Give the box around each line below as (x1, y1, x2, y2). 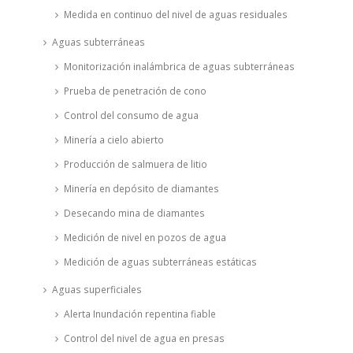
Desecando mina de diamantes (63, 206, 205, 220)
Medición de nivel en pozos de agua (63, 230, 226, 244)
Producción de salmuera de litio (63, 157, 207, 171)
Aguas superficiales (51, 282, 142, 296)
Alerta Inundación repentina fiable (63, 307, 216, 321)
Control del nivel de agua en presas (63, 331, 225, 345)
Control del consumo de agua (63, 108, 199, 122)
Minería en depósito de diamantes (63, 181, 219, 195)
